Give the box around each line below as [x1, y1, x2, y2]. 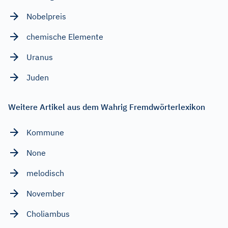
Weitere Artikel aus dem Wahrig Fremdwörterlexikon [8, 101, 205, 112]
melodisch [26, 167, 64, 178]
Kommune [26, 127, 64, 137]
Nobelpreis [26, 11, 66, 21]
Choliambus [26, 208, 70, 219]
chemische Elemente [26, 31, 103, 42]
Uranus [26, 51, 53, 62]
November [26, 188, 65, 198]
